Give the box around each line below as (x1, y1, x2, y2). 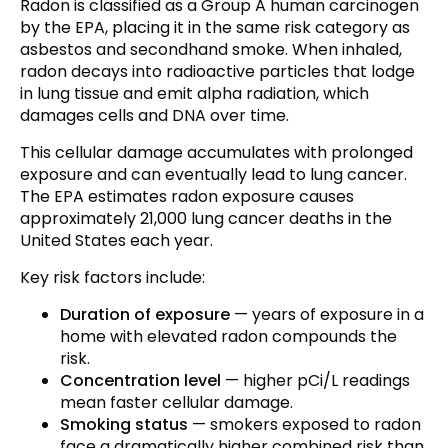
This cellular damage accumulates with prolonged (20, 141, 413, 165)
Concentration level (60, 369, 221, 393)
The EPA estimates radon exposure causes (20, 185, 354, 209)
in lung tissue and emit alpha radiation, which (20, 82, 369, 106)
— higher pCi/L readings (221, 369, 410, 393)
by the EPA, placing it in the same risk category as (20, 16, 410, 40)
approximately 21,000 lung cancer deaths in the (20, 207, 392, 231)
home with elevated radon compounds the (60, 325, 397, 349)
